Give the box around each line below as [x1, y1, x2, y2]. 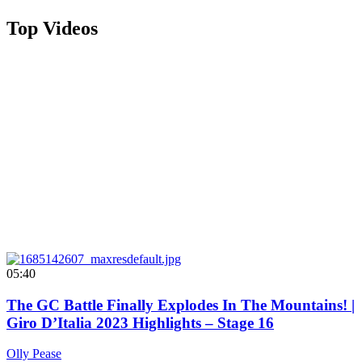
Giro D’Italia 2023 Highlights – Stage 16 [6, 314, 274, 331]
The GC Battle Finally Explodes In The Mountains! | [6, 296, 355, 314]
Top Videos [6, 18, 98, 40]
